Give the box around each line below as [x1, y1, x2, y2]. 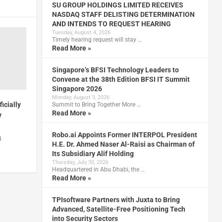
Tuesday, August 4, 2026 [52, 29, 111, 36]
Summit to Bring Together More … [52, 101, 141, 108]
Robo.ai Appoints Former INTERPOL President [52, 130, 197, 139]
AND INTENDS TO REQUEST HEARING [52, 19, 171, 28]
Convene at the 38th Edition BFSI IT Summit [52, 75, 190, 83]
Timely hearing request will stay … [52, 36, 142, 43]
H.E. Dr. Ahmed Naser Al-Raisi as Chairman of [52, 140, 195, 148]
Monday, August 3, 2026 [52, 94, 110, 101]
